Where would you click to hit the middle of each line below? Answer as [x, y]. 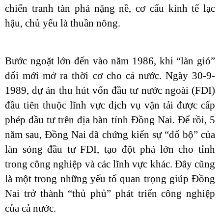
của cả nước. [30, 208]
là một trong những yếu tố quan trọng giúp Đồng [110, 179]
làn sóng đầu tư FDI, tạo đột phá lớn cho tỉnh [110, 149]
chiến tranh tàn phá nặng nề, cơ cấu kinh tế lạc [110, 8]
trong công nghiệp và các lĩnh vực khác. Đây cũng [110, 164]
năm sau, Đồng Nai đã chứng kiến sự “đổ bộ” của [110, 135]
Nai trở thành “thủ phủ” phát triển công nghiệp [110, 193]
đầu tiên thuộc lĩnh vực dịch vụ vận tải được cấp [110, 105]
